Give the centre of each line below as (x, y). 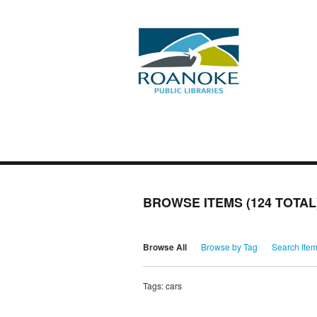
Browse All (165, 247)
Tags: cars (162, 286)
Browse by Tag (229, 247)
